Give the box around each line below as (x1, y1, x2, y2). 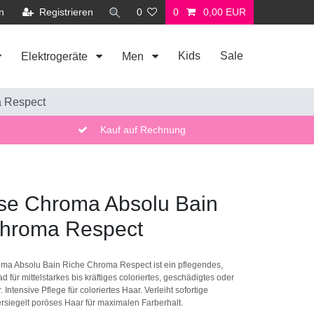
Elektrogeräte (21, 50, 90, 63)
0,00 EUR (203, 6, 246, 18)
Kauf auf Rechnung (100, 124, 186, 136)
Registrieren (39, 6, 93, 18)
